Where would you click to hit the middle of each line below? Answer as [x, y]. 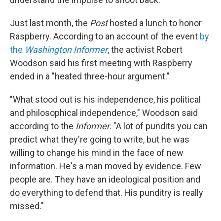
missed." [27, 206]
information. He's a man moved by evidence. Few [106, 166]
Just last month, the [50, 23]
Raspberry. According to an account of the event [105, 37]
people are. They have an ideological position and [105, 180]
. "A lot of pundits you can [159, 126]
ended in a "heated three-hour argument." [90, 76]
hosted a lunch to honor [155, 23]
